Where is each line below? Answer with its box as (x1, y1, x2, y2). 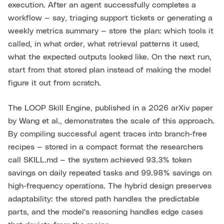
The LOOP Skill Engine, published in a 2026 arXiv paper (8, 104, 213, 112)
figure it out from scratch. (8, 79, 101, 87)
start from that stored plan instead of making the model (8, 66, 211, 74)
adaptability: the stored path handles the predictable (8, 195, 199, 203)
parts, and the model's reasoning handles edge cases (8, 208, 203, 216)
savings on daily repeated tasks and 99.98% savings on (8, 169, 211, 177)
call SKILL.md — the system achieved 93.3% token (8, 156, 191, 164)
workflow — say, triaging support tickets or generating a (8, 14, 212, 22)
